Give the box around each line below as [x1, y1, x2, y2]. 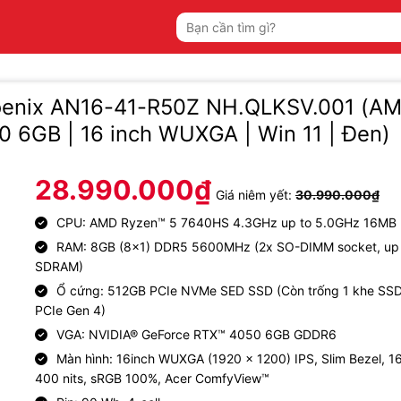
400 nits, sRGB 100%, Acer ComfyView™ [35, 370, 269, 386]
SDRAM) [35, 258, 83, 274]
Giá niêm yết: [216, 187, 295, 203]
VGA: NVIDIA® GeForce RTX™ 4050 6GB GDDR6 [56, 326, 337, 342]
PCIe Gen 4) [35, 302, 106, 318]
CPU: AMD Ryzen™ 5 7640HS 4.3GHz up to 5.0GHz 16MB [56, 214, 397, 230]
